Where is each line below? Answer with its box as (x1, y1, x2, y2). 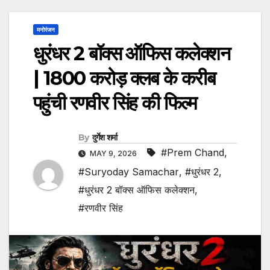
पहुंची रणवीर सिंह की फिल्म (33, 91, 197, 115)
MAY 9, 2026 (88, 149, 139, 159)
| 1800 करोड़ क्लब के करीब (33, 66, 215, 90)
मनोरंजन (37, 26, 55, 34)
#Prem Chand (161, 146, 224, 159)
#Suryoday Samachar (78, 166, 179, 178)
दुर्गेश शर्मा (92, 132, 118, 143)
